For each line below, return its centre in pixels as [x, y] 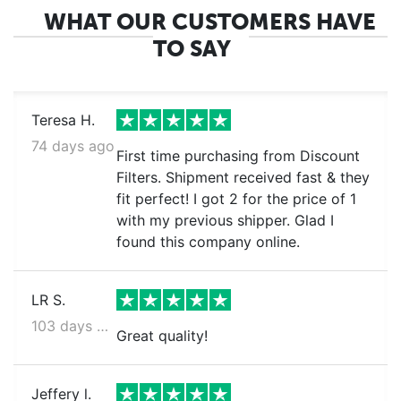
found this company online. [208, 242]
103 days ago [102, 326]
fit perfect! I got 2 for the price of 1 [236, 199]
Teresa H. [63, 120]
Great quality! [162, 336]
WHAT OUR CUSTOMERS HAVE [209, 22]
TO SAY [192, 49]
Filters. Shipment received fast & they [243, 177]
